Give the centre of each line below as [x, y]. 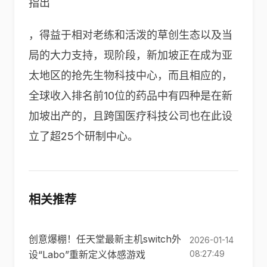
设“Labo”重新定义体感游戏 [87, 254]
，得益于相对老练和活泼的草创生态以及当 [131, 35]
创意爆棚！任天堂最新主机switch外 [105, 239]
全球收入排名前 [66, 96]
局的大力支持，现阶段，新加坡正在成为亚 [131, 55]
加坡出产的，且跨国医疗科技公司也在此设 [131, 116]
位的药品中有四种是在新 [173, 96]
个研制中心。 [106, 136]
